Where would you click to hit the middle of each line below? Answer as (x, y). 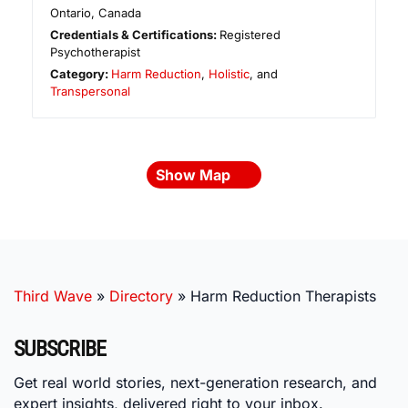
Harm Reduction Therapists (283, 296)
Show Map (195, 174)
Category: (81, 73)
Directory (141, 296)
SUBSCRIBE (60, 348)
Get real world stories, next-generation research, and (195, 383)
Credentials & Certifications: (135, 34)
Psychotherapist (95, 51)
